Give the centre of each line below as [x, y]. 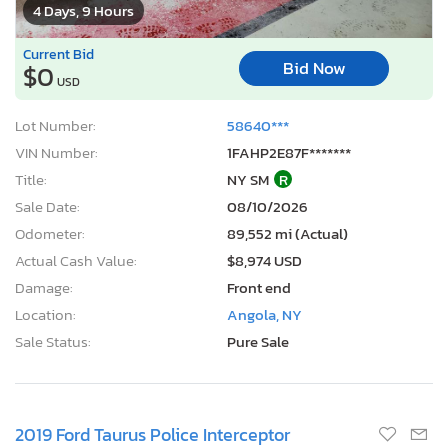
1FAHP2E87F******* [289, 152]
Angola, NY [264, 314]
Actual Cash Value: [76, 260]
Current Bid [58, 53]
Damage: [44, 287]
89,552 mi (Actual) [287, 233]
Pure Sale [258, 341]
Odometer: [50, 233]
